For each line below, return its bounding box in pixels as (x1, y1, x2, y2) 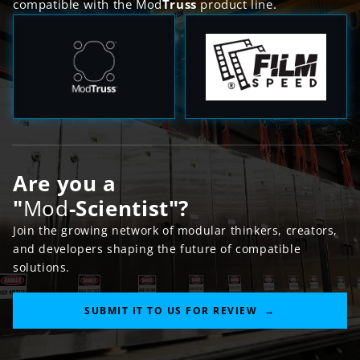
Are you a (13, 169, 117, 198)
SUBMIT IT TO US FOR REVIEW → (84, 304, 276, 318)
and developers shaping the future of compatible (13, 241, 301, 257)
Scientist (76, 194, 169, 223)
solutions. (13, 260, 70, 276)
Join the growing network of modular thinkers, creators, (13, 223, 338, 239)
